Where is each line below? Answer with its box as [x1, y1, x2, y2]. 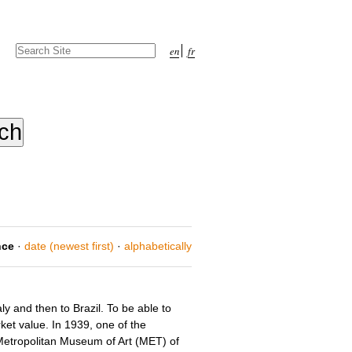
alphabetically [124, 240, 192, 253]
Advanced [15, 57, 61, 69]
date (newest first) [24, 240, 115, 253]
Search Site [15, 42, 69, 54]
